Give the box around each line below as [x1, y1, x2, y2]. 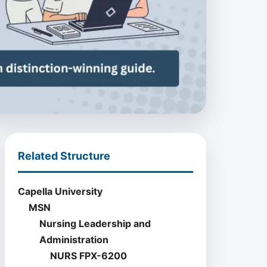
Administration [39, 234, 109, 246]
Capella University [18, 185, 103, 197]
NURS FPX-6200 [50, 250, 128, 262]
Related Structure [18, 150, 111, 162]
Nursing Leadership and [39, 218, 151, 229]
